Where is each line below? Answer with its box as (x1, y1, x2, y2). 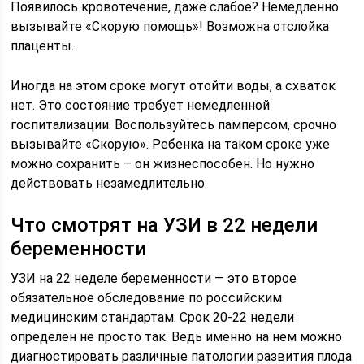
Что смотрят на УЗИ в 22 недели (11, 214, 318, 236)
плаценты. (11, 38, 75, 54)
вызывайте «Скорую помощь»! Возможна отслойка (11, 19, 330, 34)
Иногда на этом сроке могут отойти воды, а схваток (11, 78, 336, 93)
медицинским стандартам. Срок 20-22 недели (11, 310, 295, 325)
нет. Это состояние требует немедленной (11, 97, 271, 113)
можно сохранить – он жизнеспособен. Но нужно (11, 156, 315, 171)
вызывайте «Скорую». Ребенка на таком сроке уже (11, 136, 331, 152)
